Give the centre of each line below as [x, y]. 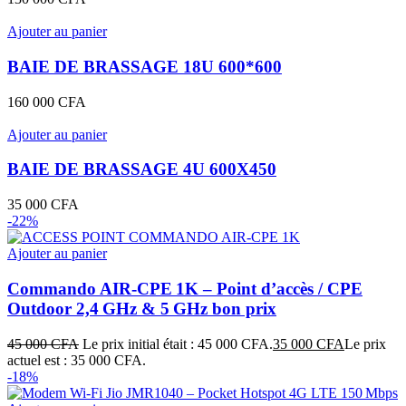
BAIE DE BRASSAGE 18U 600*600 [145, 66]
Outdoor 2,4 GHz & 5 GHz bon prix [142, 308]
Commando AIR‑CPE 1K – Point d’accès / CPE [185, 288]
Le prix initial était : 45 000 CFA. [178, 343]
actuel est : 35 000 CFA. [77, 360]
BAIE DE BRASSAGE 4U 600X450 [142, 169]
